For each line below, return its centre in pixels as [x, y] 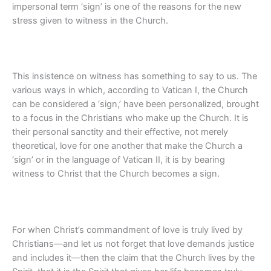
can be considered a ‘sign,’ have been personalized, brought [135, 104]
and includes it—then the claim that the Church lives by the [133, 258]
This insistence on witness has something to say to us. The [135, 77]
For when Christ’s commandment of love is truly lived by [127, 230]
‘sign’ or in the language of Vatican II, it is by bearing [119, 160]
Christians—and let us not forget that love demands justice [133, 244]
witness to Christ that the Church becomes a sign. [116, 174]
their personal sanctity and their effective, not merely [120, 132]
